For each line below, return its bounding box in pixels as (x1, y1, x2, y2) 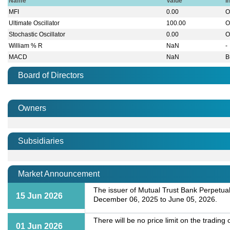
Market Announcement (18, 169, 100, 179)
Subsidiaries (18, 137, 64, 146)
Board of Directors (18, 71, 84, 80)
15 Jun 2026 (16, 191, 63, 201)
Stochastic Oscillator (9, 31, 66, 39)
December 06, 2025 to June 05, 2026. (93, 196, 217, 204)
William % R (9, 42, 43, 50)
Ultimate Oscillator (9, 20, 60, 27)
